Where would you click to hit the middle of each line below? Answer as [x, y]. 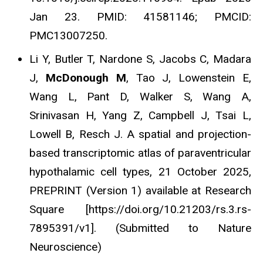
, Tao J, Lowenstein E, [189, 78]
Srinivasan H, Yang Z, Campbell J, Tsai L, [140, 116]
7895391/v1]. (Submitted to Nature [140, 228]
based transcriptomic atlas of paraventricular [140, 153]
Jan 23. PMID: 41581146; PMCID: [140, 17]
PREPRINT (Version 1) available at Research [140, 191]
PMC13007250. [68, 36]
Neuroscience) [65, 247]
